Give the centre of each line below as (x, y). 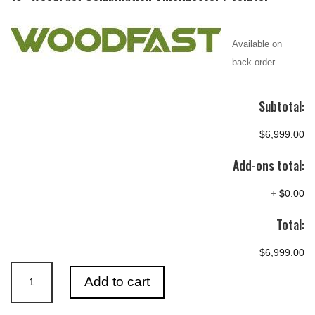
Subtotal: (282, 106)
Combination (38, 306)
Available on (257, 44)
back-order (253, 62)
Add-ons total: (269, 165)
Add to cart (117, 282)
